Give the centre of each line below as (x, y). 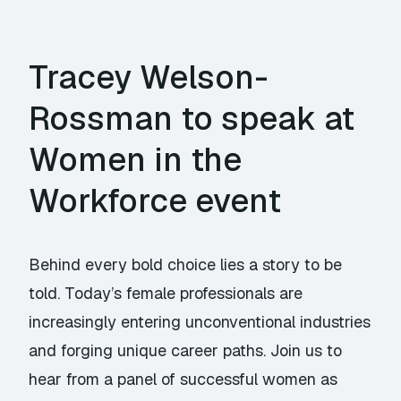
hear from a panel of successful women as (183, 380)
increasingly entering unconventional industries (200, 322)
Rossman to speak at (192, 119)
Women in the (136, 160)
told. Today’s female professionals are (166, 294)
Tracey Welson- (149, 78)
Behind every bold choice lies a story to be (186, 265)
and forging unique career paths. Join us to (186, 351)
